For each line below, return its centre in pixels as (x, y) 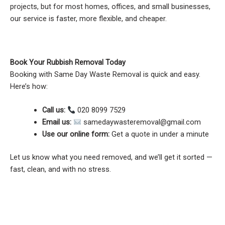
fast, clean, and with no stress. (61, 170)
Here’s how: (29, 86)
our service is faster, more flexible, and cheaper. (88, 18)
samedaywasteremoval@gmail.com (141, 122)
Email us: (57, 122)
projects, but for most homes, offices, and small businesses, (110, 6)
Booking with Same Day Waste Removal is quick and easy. (105, 74)
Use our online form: (76, 134)
